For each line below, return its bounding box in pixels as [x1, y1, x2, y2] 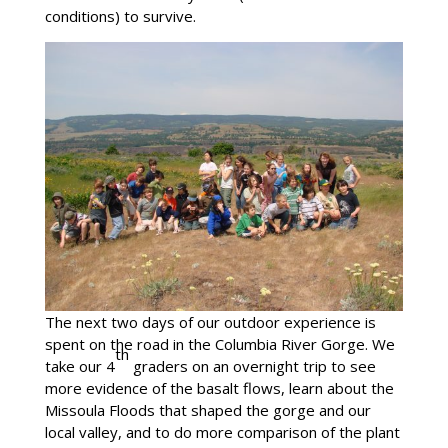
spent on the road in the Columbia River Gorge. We [44, 333, 395, 354]
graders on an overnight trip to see [128, 355, 376, 376]
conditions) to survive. [44, 5, 196, 26]
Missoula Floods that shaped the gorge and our [44, 399, 371, 420]
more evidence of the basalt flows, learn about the [44, 377, 394, 398]
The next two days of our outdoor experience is [44, 311, 376, 332]
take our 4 [44, 355, 115, 376]
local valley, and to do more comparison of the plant [44, 421, 400, 442]
